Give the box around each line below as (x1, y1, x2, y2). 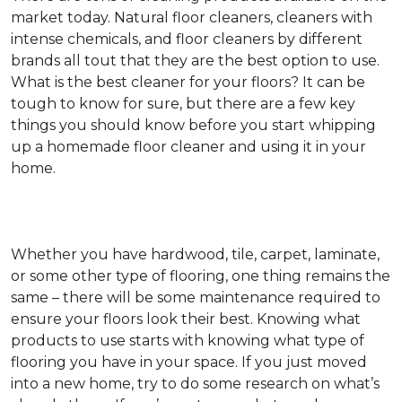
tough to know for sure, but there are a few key (11, 95, 355, 113)
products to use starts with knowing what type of (11, 332, 364, 350)
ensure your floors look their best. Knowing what (11, 310, 361, 328)
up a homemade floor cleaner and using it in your (11, 138, 366, 156)
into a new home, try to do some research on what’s (11, 375, 380, 393)
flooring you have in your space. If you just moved (11, 354, 367, 371)
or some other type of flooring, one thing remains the (11, 267, 390, 285)
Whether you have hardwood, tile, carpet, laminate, (11, 246, 380, 264)
